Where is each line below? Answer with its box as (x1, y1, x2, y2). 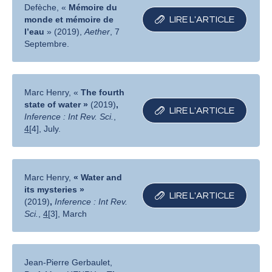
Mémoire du (69, 2, 118, 13)
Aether (84, 27, 110, 37)
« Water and (73, 172, 123, 183)
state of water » (24, 100, 91, 110)
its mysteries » (24, 185, 85, 195)
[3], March (48, 209, 92, 219)
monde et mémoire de (24, 15, 114, 25)
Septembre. (24, 39, 70, 49)
